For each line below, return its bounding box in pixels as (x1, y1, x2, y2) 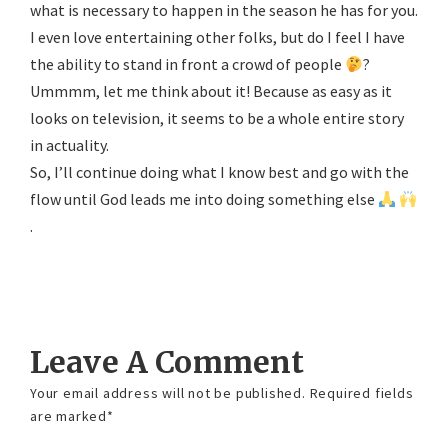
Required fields (309, 384, 414, 402)
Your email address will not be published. (30, 384, 306, 402)
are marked (30, 407, 111, 425)
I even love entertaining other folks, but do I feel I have (30, 27, 405, 47)
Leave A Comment (30, 343, 305, 381)
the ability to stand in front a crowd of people (30, 54, 345, 74)
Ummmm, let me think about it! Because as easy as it (30, 81, 392, 101)
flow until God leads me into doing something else (30, 189, 378, 209)
